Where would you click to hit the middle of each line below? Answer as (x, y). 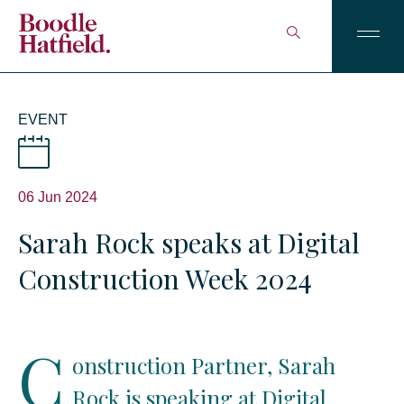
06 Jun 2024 (58, 197)
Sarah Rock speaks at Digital (189, 243)
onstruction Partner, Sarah (204, 366)
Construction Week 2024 (165, 279)
